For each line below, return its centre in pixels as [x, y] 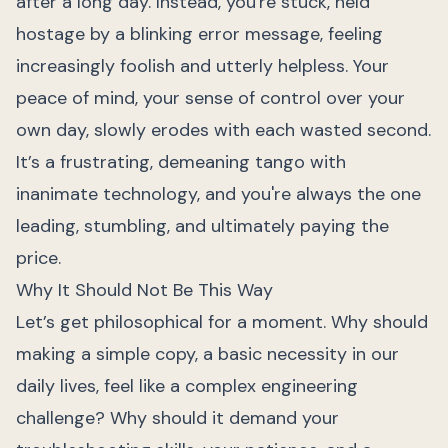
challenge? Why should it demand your [177, 418]
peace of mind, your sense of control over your [210, 98]
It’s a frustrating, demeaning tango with [181, 162]
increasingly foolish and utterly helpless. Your [202, 66]
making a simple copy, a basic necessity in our [207, 354]
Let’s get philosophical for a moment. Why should [222, 322]
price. [38, 258]
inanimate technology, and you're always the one [218, 194]
